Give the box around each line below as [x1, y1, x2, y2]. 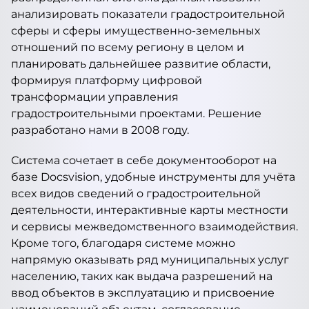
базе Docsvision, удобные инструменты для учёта [11, 170, 295, 183]
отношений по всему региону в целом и [11, 41, 244, 54]
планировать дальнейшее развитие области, [11, 57, 270, 70]
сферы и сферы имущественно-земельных [11, 24, 260, 37]
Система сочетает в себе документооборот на [11, 154, 277, 167]
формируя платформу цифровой [11, 74, 202, 87]
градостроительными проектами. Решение [11, 107, 261, 120]
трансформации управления [11, 90, 179, 103]
